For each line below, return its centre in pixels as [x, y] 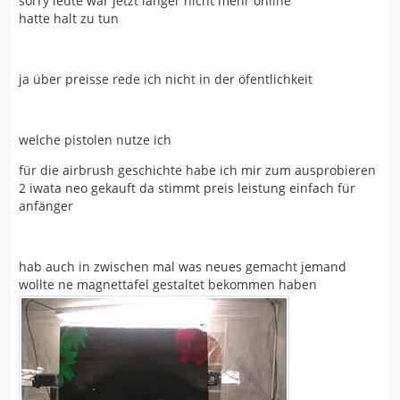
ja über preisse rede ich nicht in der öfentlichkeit [166, 79]
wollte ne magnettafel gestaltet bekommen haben [168, 284]
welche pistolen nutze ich [95, 140]
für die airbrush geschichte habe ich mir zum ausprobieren [197, 170]
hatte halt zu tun [69, 18]
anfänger [46, 206]
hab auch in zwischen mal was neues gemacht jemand [183, 267]
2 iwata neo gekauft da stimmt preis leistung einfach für [187, 188]
